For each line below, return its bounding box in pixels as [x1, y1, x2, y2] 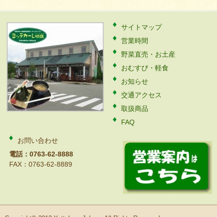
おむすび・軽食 [121, 64, 169, 72]
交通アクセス [121, 91, 162, 99]
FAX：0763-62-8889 [9, 160, 73, 168]
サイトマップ [121, 23, 162, 31]
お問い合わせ [17, 137, 59, 144]
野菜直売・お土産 [121, 50, 176, 58]
